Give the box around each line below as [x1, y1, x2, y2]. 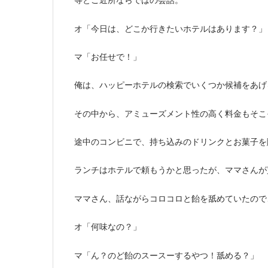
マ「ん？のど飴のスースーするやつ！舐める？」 [74, 250, 258, 260]
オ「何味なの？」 [74, 222, 141, 232]
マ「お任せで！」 [74, 51, 141, 62]
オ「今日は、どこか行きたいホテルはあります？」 [74, 23, 267, 33]
